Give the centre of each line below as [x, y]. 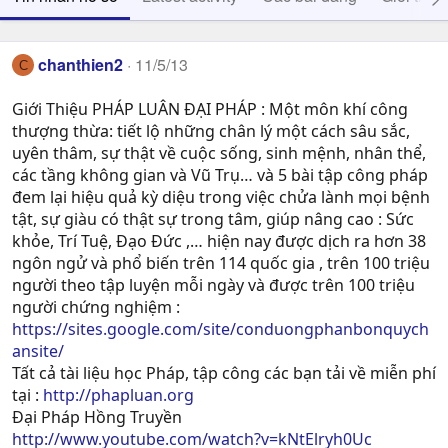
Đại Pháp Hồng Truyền [97, 417]
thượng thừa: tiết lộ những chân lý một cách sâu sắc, [211, 131]
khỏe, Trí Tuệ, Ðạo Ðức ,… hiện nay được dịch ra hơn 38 [219, 241]
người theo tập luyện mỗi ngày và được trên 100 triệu [213, 285]
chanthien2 [81, 64]
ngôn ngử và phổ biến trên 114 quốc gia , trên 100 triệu [221, 263]
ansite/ [38, 351]
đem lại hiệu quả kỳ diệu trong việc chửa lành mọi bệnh [221, 197]
